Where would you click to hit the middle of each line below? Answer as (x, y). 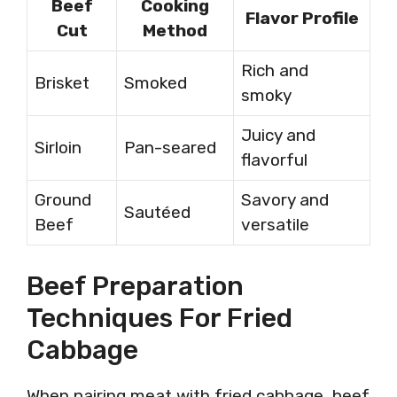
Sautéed (157, 212)
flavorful (274, 160)
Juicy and (278, 135)
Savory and (285, 199)
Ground (63, 199)
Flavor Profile (302, 18)
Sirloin (58, 147)
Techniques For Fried (160, 318)
